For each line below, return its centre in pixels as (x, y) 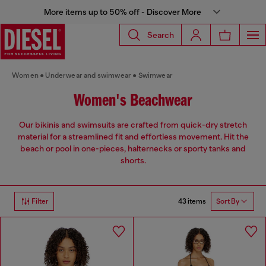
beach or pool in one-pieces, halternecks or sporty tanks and (133, 149)
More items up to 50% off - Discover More (122, 12)
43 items (192, 201)
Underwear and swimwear (88, 75)
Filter (40, 202)
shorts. (133, 161)
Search (161, 35)
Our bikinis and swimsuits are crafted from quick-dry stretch (133, 125)
